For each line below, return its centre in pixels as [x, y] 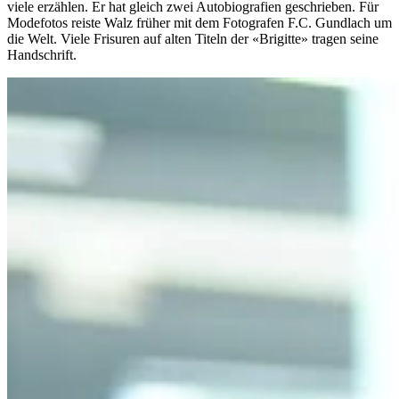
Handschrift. [42, 55]
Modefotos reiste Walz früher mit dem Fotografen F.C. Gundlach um [199, 23]
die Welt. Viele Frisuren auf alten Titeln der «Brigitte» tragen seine [193, 39]
